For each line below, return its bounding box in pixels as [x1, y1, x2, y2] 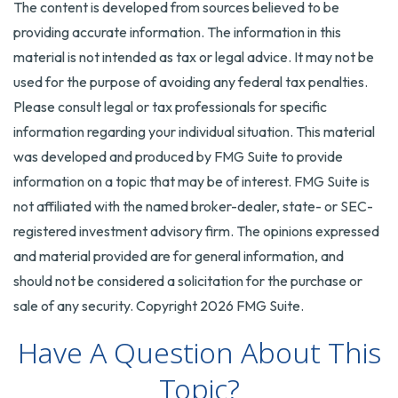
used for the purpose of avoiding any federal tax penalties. [13, 73, 368, 91]
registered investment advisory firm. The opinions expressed [13, 222, 379, 240]
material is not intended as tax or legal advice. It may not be [13, 48, 374, 66]
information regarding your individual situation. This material [13, 123, 375, 140]
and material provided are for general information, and [13, 247, 344, 265]
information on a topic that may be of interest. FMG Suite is [13, 172, 370, 190]
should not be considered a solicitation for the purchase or [13, 272, 362, 290]
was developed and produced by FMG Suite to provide [13, 147, 343, 165]
